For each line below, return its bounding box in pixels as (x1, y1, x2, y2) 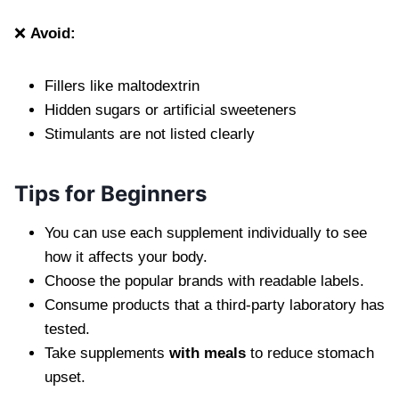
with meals (169, 344, 246, 362)
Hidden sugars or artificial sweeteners (45, 101, 297, 118)
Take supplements (45, 344, 169, 362)
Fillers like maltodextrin (45, 77, 199, 94)
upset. (45, 368, 85, 386)
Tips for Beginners (14, 180, 207, 207)
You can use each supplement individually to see (45, 224, 367, 241)
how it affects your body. (45, 248, 208, 265)
